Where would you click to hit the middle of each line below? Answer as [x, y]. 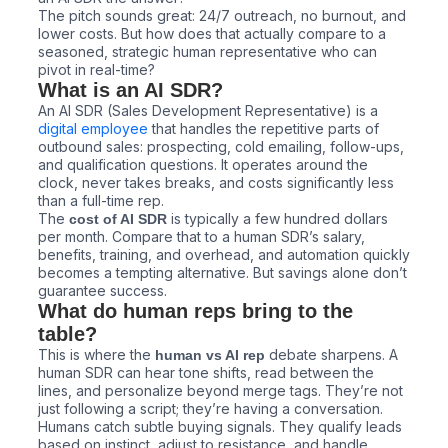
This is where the [96, 354]
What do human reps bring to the [195, 310]
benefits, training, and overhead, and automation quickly [224, 254]
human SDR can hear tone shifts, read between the [206, 372]
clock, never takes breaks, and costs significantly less [216, 182]
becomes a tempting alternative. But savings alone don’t [222, 272]
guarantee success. [102, 290]
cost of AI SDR [118, 218]
